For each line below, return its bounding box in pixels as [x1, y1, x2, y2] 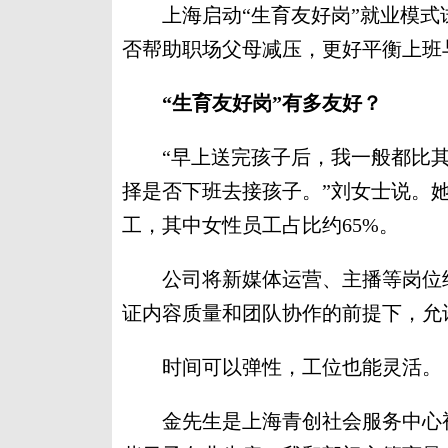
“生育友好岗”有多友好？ [162, 92, 382, 114]
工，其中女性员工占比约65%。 [122, 214, 399, 236]
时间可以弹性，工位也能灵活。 [122, 356, 442, 378]
